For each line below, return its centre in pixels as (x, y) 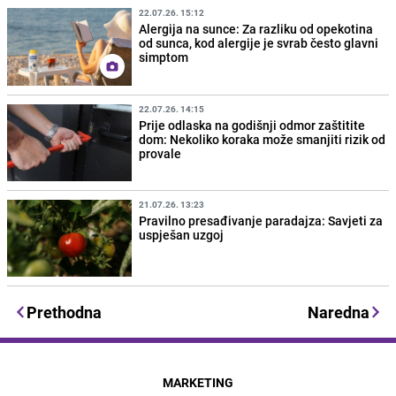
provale (160, 153)
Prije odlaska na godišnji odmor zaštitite (252, 125)
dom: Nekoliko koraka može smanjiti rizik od (263, 139)
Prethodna (64, 312)
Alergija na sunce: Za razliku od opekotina (256, 29)
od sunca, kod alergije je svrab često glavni (259, 43)
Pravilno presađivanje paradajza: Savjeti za (261, 220)
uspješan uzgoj (182, 234)
